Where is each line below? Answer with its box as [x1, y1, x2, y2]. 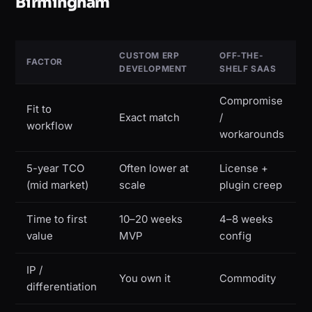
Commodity [219, 272, 276, 286]
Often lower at [119, 162, 189, 175]
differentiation [26, 280, 97, 294]
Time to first [26, 212, 87, 226]
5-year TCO [26, 162, 84, 175]
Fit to [26, 102, 52, 116]
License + [219, 162, 268, 175]
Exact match [119, 111, 180, 125]
